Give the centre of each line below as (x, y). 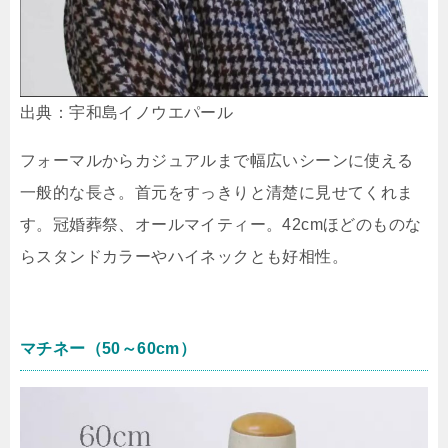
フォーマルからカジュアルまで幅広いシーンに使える (217, 161)
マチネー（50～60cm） (108, 349)
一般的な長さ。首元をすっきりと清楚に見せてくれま (217, 193)
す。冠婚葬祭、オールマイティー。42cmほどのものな (221, 225)
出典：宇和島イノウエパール (127, 113)
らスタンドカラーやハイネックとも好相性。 (184, 257)
